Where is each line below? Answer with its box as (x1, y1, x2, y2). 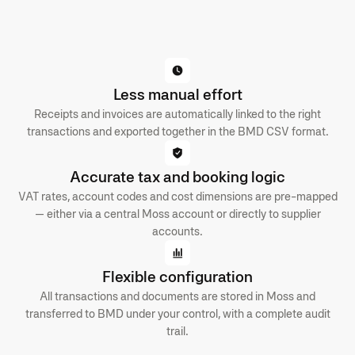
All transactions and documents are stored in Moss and (40, 289, 315, 303)
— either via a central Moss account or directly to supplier (34, 207, 321, 221)
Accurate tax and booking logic (70, 167, 285, 187)
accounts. (152, 224, 203, 239)
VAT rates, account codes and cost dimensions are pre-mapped (17, 189, 338, 204)
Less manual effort (113, 85, 242, 105)
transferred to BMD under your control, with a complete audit (25, 307, 330, 321)
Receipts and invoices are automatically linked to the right (34, 107, 321, 121)
